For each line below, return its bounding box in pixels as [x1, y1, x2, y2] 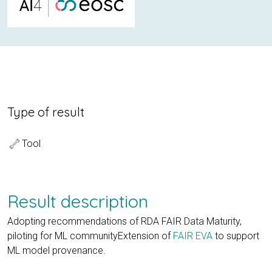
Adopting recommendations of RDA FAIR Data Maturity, [7, 215, 242, 227]
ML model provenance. [7, 244, 106, 256]
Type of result [7, 104, 84, 120]
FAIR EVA [173, 229, 212, 242]
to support [212, 229, 259, 242]
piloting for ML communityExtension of [7, 229, 173, 242]
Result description [7, 189, 148, 212]
